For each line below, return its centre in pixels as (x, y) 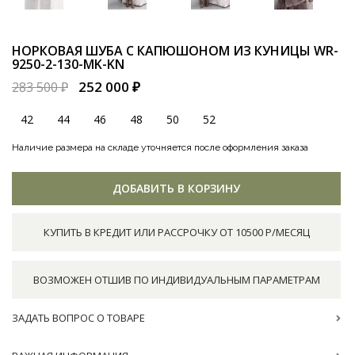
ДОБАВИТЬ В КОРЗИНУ (176, 188)
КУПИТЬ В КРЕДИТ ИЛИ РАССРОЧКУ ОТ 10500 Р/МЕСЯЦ (176, 232)
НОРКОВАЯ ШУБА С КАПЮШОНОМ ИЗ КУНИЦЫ (163, 51)
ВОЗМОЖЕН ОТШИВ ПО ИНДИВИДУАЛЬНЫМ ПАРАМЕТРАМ (176, 280)
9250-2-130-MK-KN (68, 64)
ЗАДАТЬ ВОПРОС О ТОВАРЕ (78, 318)
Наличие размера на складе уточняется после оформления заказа (160, 147)
